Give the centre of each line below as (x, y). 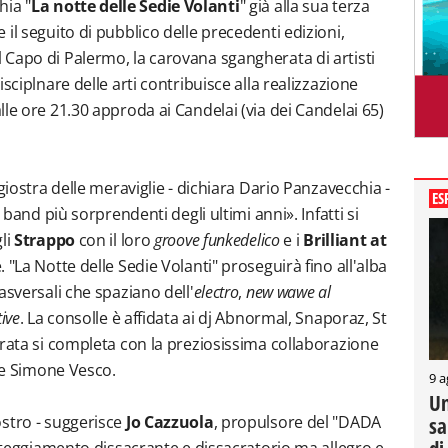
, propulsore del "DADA (297, 422)
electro (216, 292)
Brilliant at (345, 240)
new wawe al (288, 292)
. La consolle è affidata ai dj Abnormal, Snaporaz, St (203, 318)
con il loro (116, 240)
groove (177, 240)
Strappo (46, 240)
